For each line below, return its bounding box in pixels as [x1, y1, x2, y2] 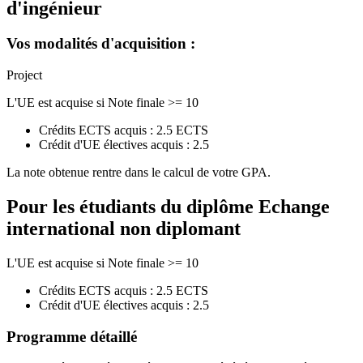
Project [6, 68, 42, 83]
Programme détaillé [6, 327, 137, 345]
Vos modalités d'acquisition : [6, 35, 195, 53]
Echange [258, 196, 330, 218]
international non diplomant [6, 218, 241, 240]
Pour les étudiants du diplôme [6, 196, 258, 218]
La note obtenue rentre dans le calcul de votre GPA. [6, 165, 271, 180]
